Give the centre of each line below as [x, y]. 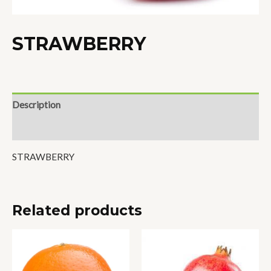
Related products [77, 211]
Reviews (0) [36, 128]
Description [36, 104]
